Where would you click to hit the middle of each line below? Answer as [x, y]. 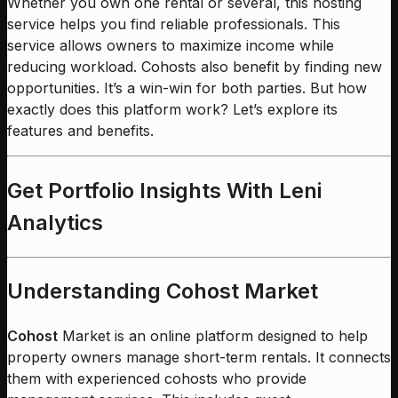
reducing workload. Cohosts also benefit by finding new [195, 66]
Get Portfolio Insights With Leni [164, 190]
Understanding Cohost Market [163, 291]
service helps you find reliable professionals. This [174, 24]
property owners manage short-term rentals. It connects [199, 358]
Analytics [55, 222]
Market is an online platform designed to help [213, 336]
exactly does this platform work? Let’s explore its [172, 109]
